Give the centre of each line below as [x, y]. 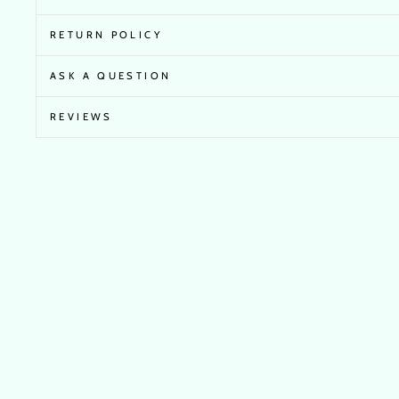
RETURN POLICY [106, 35]
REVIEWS [81, 117]
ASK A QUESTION [111, 76]
